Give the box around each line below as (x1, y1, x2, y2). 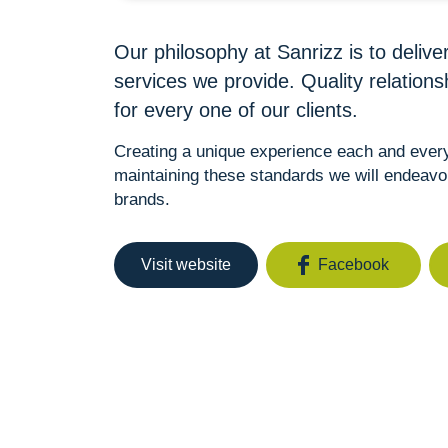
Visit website (141, 256, 231, 273)
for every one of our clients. (114, 99, 358, 121)
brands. (114, 190, 170, 209)
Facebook (318, 256, 389, 273)
